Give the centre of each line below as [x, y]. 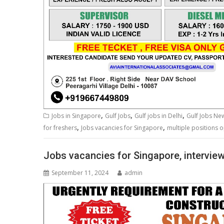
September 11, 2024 [80, 172]
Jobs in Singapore [76, 116]
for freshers [60, 128]
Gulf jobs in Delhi [158, 116]
